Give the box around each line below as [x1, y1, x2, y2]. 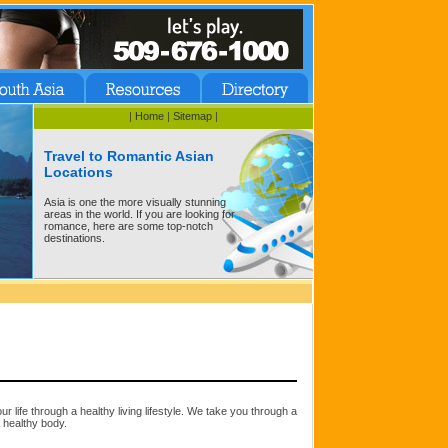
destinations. [44, 232, 105, 245]
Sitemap [173, 110, 212, 122]
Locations [44, 164, 113, 181]
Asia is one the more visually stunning [44, 196, 226, 209]
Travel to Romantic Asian [44, 148, 214, 165]
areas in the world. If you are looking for [44, 208, 235, 221]
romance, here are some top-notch [44, 220, 213, 233]
